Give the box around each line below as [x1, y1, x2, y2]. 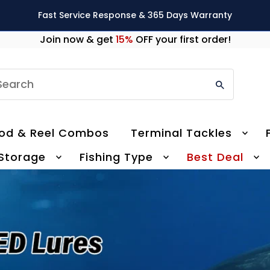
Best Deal [186, 149, 243, 165]
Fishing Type [79, 149, 153, 165]
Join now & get [39, 33, 116, 47]
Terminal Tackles [131, 125, 233, 140]
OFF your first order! [133, 33, 231, 47]
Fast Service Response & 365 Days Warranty [37, 9, 232, 21]
